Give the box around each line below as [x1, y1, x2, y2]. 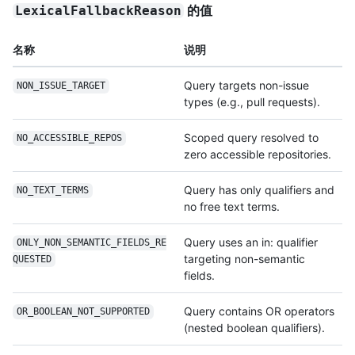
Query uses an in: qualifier [184, 235, 318, 249]
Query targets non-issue [184, 78, 309, 92]
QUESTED [13, 254, 52, 265]
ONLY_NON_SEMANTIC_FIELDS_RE [16, 237, 166, 249]
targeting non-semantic [184, 251, 305, 265]
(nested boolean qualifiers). [184, 320, 325, 334]
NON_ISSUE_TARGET [16, 80, 105, 92]
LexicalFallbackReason [15, 2, 182, 18]
